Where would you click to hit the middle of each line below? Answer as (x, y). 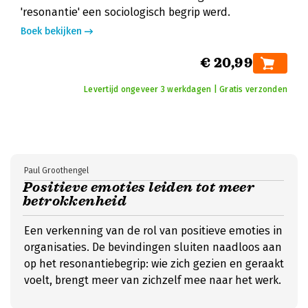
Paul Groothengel (56, 170)
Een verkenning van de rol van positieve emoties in (153, 231)
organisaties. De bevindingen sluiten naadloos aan (153, 247)
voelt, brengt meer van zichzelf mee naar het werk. (153, 280)
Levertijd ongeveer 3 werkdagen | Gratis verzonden (186, 89)
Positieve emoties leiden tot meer (139, 187)
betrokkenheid (75, 201)
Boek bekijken (51, 31)
